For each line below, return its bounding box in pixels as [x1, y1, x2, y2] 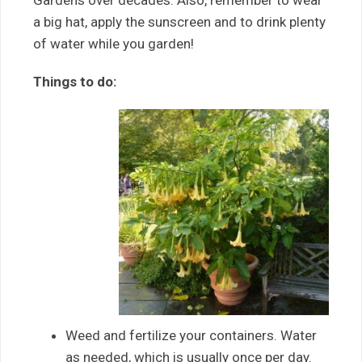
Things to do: [33, 74, 116, 90]
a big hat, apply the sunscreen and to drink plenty [33, 14, 326, 30]
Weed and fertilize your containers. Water [65, 326, 317, 343]
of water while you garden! [33, 36, 194, 52]
